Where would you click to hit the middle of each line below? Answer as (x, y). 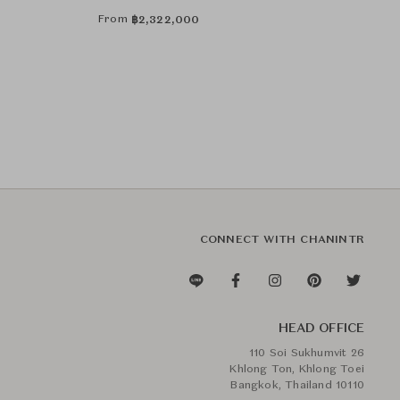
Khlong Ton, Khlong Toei (297, 370)
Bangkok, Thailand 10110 (297, 386)
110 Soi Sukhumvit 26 (307, 354)
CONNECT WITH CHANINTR (282, 240)
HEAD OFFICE (321, 329)
